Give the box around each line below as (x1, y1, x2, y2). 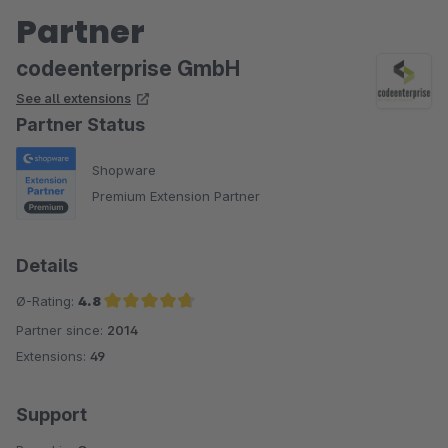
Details (16, 255, 78, 276)
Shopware (92, 162, 156, 179)
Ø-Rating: (16, 293, 78, 309)
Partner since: (16, 322, 107, 338)
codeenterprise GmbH (16, 55, 240, 81)
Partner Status (16, 113, 145, 135)
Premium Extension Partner (92, 188, 260, 205)
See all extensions (16, 89, 131, 106)
